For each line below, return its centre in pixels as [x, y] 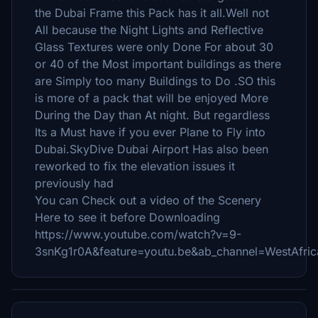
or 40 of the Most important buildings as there [158, 64]
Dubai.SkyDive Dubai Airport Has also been [152, 149]
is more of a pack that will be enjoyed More [152, 98]
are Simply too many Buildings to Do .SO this [155, 81]
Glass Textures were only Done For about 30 [154, 47]
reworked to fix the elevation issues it [135, 166]
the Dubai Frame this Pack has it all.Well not [152, 13]
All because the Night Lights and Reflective [149, 30]
